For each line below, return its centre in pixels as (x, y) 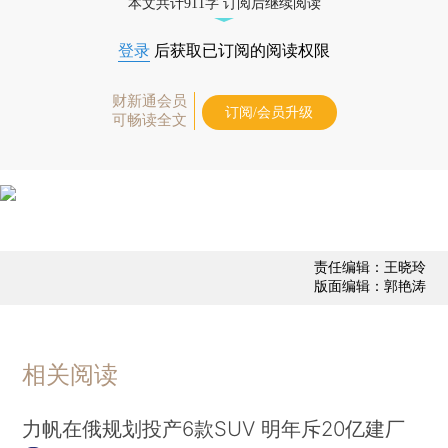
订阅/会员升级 (269, 112)
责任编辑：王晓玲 (369, 267)
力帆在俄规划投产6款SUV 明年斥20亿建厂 (214, 428)
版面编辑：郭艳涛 (369, 286)
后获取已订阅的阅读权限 (240, 50)
